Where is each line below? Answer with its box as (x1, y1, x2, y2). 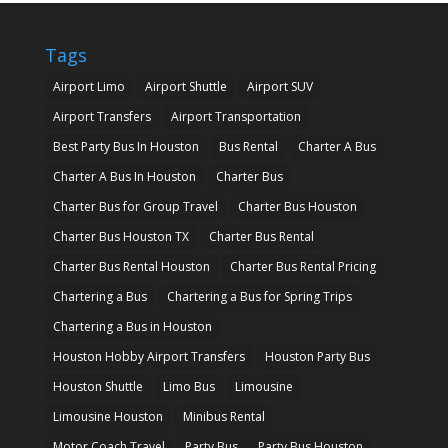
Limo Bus (162, 378, 215, 396)
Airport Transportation (170, 108, 301, 126)
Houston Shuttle (52, 378, 143, 396)
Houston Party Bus (264, 348, 370, 366)
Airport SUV (246, 78, 313, 96)
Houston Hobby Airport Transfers (52, 348, 245, 366)
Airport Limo (52, 78, 125, 96)
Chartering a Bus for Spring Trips (166, 288, 352, 306)
